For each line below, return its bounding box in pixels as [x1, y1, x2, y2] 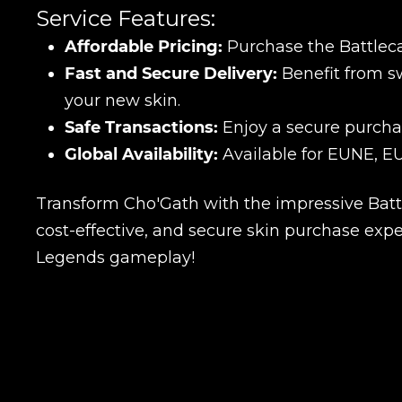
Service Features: [36, 5, 215, 32]
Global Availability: [65, 144, 218, 165]
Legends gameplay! [36, 248, 195, 268]
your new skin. [65, 91, 180, 111]
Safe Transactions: [65, 118, 218, 138]
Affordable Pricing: [65, 37, 223, 57]
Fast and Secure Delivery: [65, 64, 277, 84]
